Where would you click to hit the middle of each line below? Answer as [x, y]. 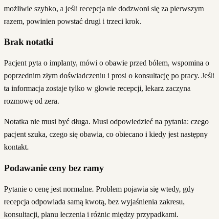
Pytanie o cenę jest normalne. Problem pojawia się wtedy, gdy [99, 189]
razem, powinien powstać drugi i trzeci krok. [73, 21]
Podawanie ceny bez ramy [54, 168]
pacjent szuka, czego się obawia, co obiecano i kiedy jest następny [106, 134]
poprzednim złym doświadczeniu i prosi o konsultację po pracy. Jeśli [109, 76]
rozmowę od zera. [32, 101]
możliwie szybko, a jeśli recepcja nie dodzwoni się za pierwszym [104, 8]
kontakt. [16, 147]
